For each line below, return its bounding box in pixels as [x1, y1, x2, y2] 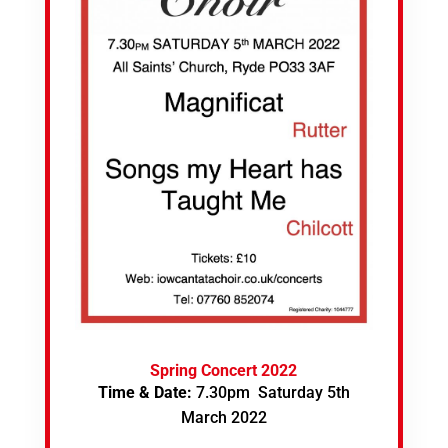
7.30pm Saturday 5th [195, 383, 350, 402]
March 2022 [180, 408, 267, 427]
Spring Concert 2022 [150, 361, 298, 380]
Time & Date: [97, 383, 196, 402]
